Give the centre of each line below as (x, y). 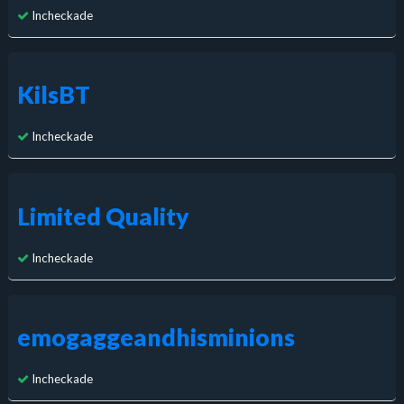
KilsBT (53, 95)
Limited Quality (103, 216)
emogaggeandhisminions (156, 337)
